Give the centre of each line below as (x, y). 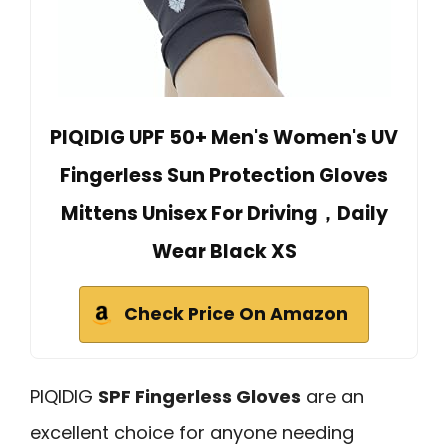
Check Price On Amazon (236, 313)
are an (332, 396)
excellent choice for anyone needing (192, 432)
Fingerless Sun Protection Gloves (224, 175)
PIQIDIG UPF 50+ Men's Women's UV (224, 137)
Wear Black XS (224, 251)
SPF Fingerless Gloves (199, 396)
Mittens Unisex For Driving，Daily (224, 213)
